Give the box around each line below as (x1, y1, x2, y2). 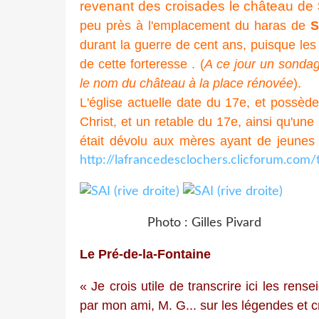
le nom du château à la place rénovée (80, 75, 293, 90)
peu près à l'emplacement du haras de (80, 18, 310, 33)
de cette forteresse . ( (80, 56, 204, 71)
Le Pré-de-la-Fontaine (80, 246, 211, 261)
